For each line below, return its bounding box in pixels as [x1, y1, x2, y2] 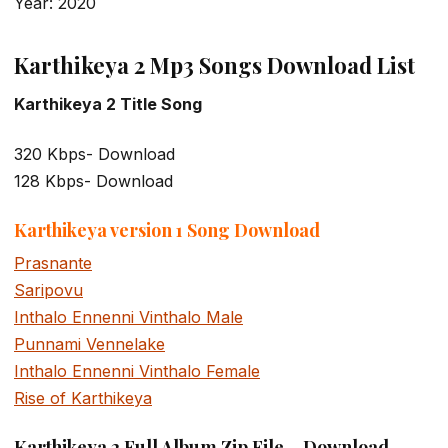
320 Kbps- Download [14, 143, 175, 164]
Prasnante [14, 252, 92, 273]
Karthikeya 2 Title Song [14, 94, 202, 115]
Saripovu [14, 279, 83, 300]
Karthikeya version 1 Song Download [14, 217, 320, 242]
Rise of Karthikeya [14, 387, 152, 408]
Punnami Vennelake [14, 333, 165, 354]
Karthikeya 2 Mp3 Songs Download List [14, 50, 415, 81]
